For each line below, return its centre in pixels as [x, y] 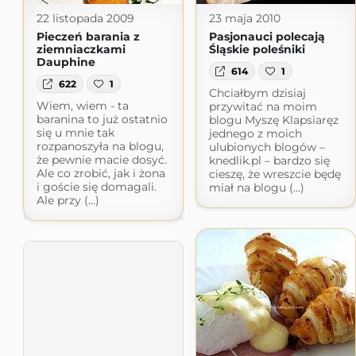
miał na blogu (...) [256, 187]
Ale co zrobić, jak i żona [101, 173]
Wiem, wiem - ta [82, 105]
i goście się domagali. [96, 186]
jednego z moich [255, 133]
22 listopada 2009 [85, 19]
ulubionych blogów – [267, 147]
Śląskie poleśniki [257, 50]
